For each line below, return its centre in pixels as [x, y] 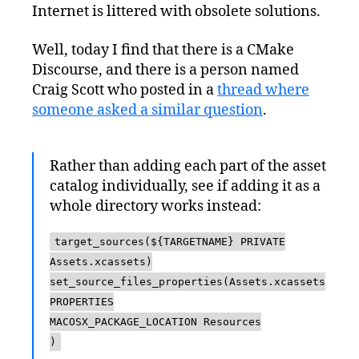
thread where [263, 90]
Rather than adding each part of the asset [188, 166]
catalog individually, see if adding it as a [185, 186]
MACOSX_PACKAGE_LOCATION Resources [155, 321]
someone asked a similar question [147, 110]
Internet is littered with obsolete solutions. [176, 12]
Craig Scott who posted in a [125, 90]
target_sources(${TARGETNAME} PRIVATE [170, 241]
